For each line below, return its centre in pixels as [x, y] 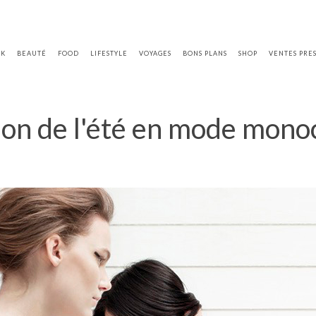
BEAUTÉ [32, 53]
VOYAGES [156, 53]
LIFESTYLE [109, 53]
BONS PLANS [205, 53]
